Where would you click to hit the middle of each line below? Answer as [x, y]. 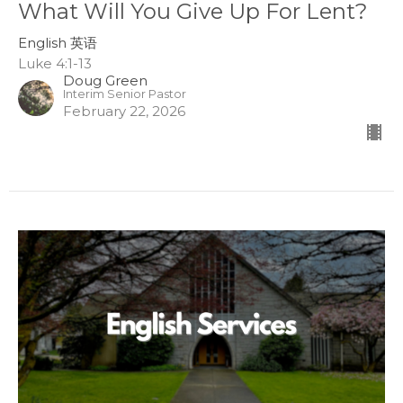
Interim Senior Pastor [125, 94]
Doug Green [105, 81]
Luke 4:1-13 [55, 64]
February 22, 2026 [124, 112]
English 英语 [58, 43]
